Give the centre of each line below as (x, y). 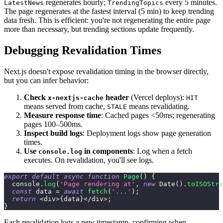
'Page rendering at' (98, 184)
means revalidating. (158, 106)
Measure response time (62, 115)
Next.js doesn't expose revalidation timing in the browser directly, (106, 71)
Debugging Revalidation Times (83, 50)
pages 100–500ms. (53, 124)
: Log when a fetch (163, 151)
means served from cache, (65, 106)
